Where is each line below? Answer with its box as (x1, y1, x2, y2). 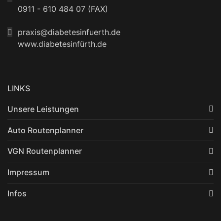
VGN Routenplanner (7, 146, 82, 156)
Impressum (7, 167, 49, 178)
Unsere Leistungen (7, 104, 79, 114)
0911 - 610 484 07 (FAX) (18, 4, 109, 14)
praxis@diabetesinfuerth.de (18, 27, 121, 37)
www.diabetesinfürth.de (18, 39, 107, 49)
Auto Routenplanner (7, 125, 83, 135)
